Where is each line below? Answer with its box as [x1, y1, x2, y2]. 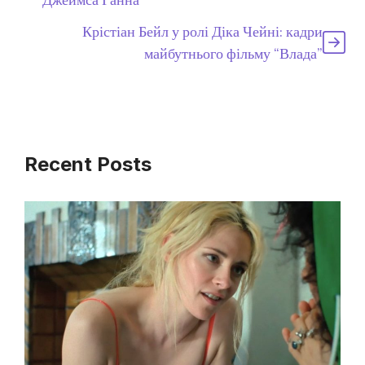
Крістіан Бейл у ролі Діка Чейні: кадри [82, 22, 323, 42]
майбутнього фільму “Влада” [144, 44, 323, 64]
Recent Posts [24, 152, 152, 176]
